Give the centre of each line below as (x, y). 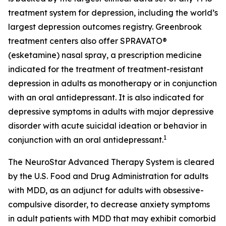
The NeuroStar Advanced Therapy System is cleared (111, 162)
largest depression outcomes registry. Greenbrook (105, 27)
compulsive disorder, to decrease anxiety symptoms (109, 204)
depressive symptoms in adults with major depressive (111, 111)
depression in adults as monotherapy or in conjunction (112, 83)
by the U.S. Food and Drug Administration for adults (108, 176)
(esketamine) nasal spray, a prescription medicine (105, 55)
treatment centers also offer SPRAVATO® (88, 41)
